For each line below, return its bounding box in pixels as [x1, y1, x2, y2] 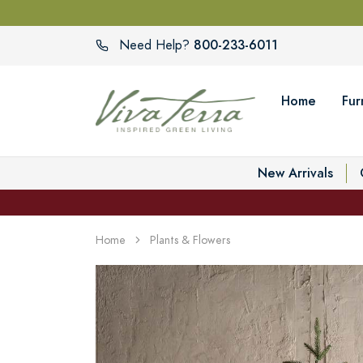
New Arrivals [258, 163, 333, 182]
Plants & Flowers [150, 232, 230, 248]
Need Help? [119, 36, 190, 55]
